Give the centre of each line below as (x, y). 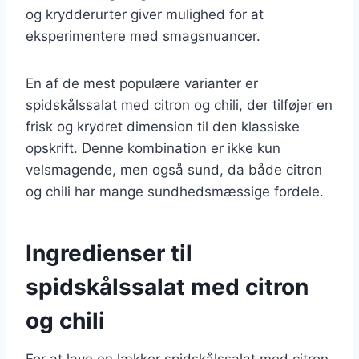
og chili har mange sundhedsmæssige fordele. (175, 191)
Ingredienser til (109, 253)
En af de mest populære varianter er (142, 83)
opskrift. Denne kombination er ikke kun (153, 148)
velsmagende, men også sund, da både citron (174, 169)
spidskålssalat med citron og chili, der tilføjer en (179, 105)
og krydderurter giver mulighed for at (145, 14)
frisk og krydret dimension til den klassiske (163, 126)
